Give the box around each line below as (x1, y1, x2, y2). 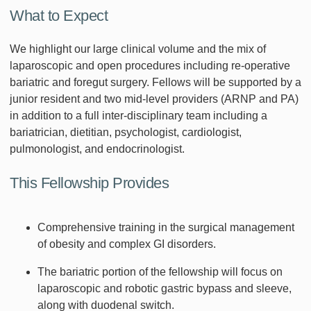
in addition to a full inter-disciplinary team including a (10, 110, 267, 122)
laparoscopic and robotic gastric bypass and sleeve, (37, 283, 292, 295)
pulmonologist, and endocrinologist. (10, 143, 185, 155)
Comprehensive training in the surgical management (37, 221, 294, 234)
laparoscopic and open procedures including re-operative (10, 60, 290, 72)
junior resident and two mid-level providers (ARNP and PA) (10, 93, 299, 106)
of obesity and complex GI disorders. (37, 238, 216, 251)
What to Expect (10, 7, 108, 25)
